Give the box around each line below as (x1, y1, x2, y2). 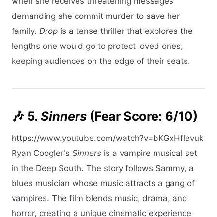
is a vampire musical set (101, 148, 197, 158)
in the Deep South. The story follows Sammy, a (12, 163, 194, 173)
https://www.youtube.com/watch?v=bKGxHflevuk (12, 133, 203, 143)
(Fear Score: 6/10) (87, 108, 198, 124)
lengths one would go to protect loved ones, (12, 41, 183, 51)
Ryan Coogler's (12, 148, 72, 158)
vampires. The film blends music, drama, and (12, 193, 187, 203)
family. (12, 26, 39, 36)
